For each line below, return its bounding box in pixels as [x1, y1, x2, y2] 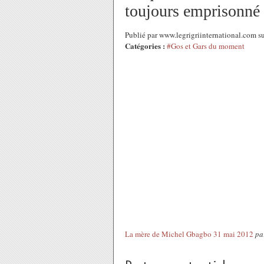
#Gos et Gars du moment [167, 41, 245, 51]
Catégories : [125, 40, 165, 51]
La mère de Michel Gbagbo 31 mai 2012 [125, 229, 253, 239]
